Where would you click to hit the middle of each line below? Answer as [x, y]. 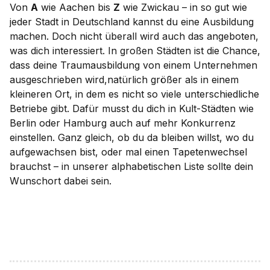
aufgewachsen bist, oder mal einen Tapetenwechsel [128, 152]
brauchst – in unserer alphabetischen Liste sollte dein [131, 166]
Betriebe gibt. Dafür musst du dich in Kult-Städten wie [132, 108]
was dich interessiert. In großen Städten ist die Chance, [135, 50]
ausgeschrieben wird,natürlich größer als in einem [124, 79]
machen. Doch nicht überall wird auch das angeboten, [134, 36]
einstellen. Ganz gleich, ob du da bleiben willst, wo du [132, 137]
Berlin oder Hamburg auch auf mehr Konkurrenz [123, 123]
